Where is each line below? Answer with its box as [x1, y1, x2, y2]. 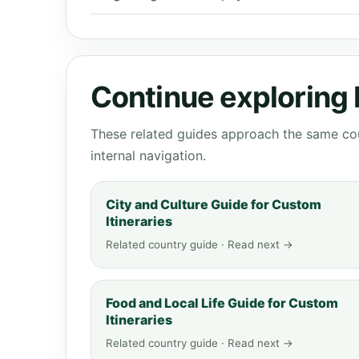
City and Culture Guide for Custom [106, 196, 321, 212]
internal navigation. [91, 147, 206, 163]
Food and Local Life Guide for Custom [106, 295, 338, 311]
